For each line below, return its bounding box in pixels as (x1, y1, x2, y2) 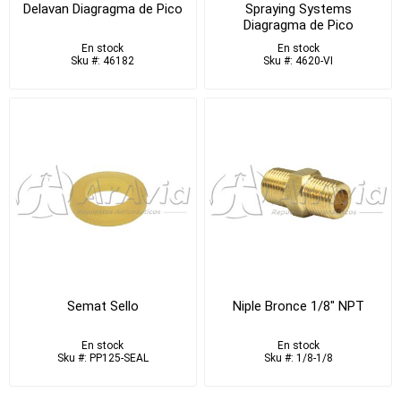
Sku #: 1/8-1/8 (263, 351, 333, 364)
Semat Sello (66, 297, 139, 314)
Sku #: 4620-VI (263, 55, 334, 68)
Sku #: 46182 (71, 55, 135, 68)
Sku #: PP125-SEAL (56, 351, 149, 364)
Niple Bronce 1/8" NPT (232, 297, 364, 314)
